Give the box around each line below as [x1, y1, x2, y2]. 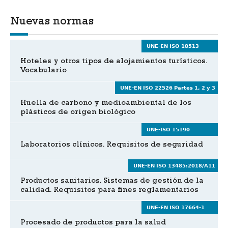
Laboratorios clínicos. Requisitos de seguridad [20, 141, 203, 149]
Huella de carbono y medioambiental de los [20, 100, 191, 107]
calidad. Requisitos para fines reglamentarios [20, 187, 198, 194]
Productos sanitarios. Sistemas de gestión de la [20, 178, 204, 185]
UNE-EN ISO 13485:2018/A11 [133, 163, 215, 168]
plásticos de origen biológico [20, 109, 135, 117]
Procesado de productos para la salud [20, 219, 166, 227]
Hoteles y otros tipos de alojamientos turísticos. [20, 58, 207, 66]
